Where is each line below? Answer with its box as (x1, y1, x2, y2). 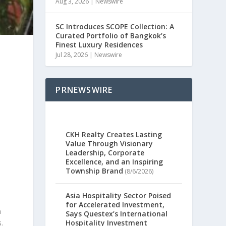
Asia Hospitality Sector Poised (66, 191, 172, 201)
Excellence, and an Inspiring (66, 157, 163, 167)
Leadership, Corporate (66, 148, 145, 158)
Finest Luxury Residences (55, 39, 143, 49)
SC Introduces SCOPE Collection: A (55, 21, 175, 31)
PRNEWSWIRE (55, 84, 113, 95)
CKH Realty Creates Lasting (66, 130, 162, 140)
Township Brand (66, 166, 124, 176)
